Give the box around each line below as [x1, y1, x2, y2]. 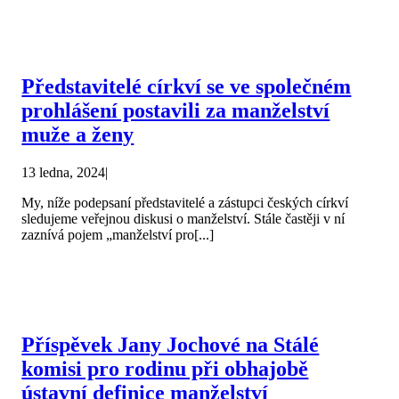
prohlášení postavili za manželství [21, 99, 330, 123]
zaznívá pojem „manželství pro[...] [21, 227, 215, 243]
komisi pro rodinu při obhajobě [21, 357, 309, 381]
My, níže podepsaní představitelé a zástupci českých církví [21, 195, 349, 211]
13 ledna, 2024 [21, 165, 106, 181]
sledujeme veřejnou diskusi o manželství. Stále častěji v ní [21, 211, 346, 227]
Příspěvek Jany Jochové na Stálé [21, 333, 320, 357]
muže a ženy [21, 123, 134, 147]
